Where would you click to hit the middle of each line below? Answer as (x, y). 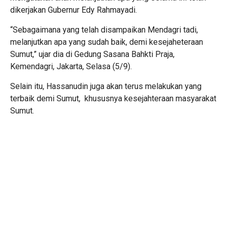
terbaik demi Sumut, (45, 98)
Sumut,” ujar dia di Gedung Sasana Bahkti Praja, (92, 54)
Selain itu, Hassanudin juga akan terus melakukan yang (106, 86)
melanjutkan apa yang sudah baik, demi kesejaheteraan (107, 42)
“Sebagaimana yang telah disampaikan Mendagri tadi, (104, 30)
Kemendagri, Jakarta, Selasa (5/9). (71, 66)
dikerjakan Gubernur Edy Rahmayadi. (74, 10)
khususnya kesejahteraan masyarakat (150, 98)
